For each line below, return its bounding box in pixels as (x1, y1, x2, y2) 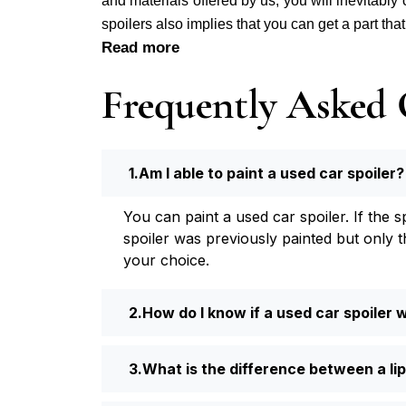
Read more (101, 38, 179, 56)
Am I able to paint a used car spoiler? (139, 163, 404, 182)
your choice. (123, 250, 209, 269)
